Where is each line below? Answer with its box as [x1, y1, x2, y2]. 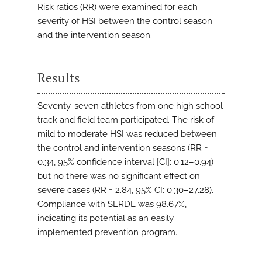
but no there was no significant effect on [37, 171, 200, 182]
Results [37, 69, 80, 87]
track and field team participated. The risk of [37, 115, 214, 126]
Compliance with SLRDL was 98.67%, [37, 199, 187, 210]
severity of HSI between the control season [37, 16, 212, 27]
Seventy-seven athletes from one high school [37, 101, 223, 112]
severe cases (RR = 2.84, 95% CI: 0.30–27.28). [37, 185, 213, 196]
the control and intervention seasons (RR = [37, 143, 208, 154]
